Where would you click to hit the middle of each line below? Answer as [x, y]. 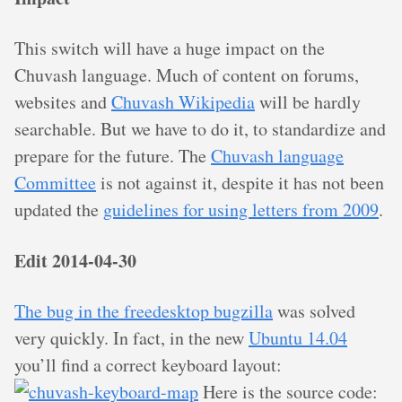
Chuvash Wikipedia [183, 102]
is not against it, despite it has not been [240, 183]
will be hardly [308, 102]
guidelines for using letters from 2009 [241, 210]
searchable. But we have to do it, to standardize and [200, 129]
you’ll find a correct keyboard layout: [148, 365]
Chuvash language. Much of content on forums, [187, 75]
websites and [63, 102]
